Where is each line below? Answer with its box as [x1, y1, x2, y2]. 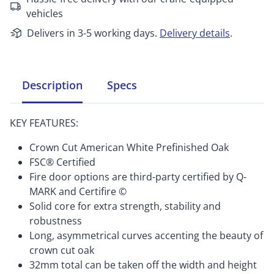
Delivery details [160, 26, 230, 40]
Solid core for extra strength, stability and [29, 199, 221, 213]
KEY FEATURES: [10, 116, 78, 130]
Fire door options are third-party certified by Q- [29, 170, 246, 183]
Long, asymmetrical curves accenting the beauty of [29, 229, 263, 242]
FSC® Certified [29, 155, 95, 169]
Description [22, 78, 83, 92]
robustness [29, 214, 82, 228]
